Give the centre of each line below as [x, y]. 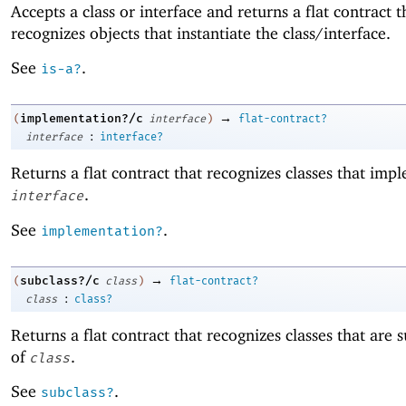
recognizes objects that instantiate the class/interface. [201, 33]
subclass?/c [60, 280]
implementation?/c [82, 119]
